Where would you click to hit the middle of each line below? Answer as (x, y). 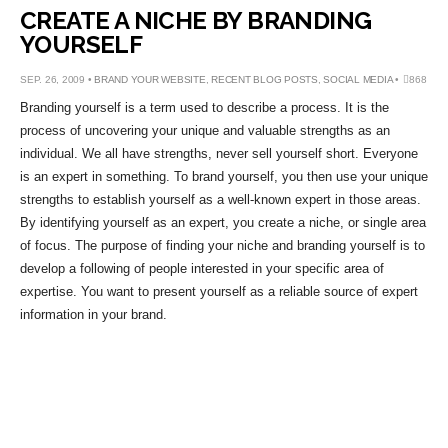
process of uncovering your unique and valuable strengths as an (205, 130)
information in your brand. (93, 314)
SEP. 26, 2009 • (57, 79)
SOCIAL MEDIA (358, 79)
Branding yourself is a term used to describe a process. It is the (204, 107)
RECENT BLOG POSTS (264, 79)
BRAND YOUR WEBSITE (150, 79)
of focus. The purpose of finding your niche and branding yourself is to (222, 245)
